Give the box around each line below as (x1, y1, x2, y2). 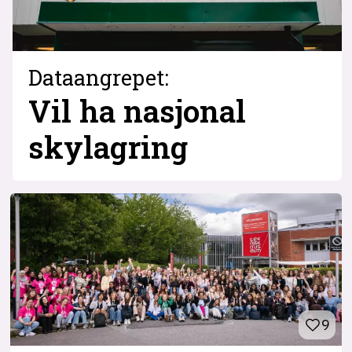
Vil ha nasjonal (27, 90, 246, 130)
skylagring (27, 126, 196, 167)
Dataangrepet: (27, 63, 169, 91)
